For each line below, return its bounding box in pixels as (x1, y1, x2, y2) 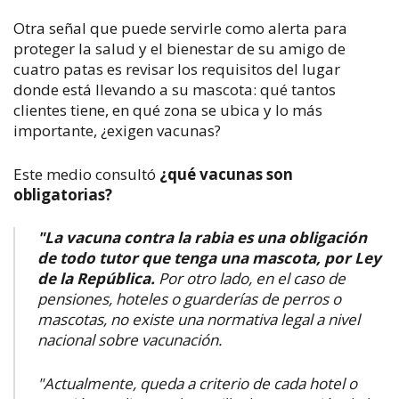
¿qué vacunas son (156, 163, 293, 184)
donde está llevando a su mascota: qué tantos (13, 79, 336, 101)
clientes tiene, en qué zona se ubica (13, 100, 260, 121)
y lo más (260, 100, 322, 121)
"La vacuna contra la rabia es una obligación (37, 227, 367, 248)
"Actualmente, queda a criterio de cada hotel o (37, 372, 357, 394)
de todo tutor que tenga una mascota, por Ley (37, 248, 381, 269)
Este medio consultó (13, 163, 156, 184)
